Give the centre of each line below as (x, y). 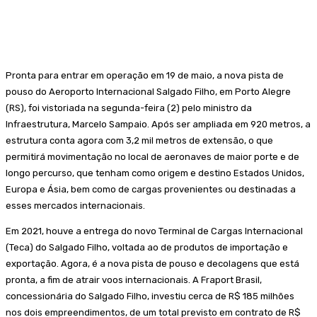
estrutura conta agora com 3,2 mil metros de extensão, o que (139, 140)
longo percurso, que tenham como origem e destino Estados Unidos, (155, 173)
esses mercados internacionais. (75, 205)
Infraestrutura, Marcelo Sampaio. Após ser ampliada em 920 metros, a (158, 124)
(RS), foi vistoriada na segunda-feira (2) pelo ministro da (129, 108)
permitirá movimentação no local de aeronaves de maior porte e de (152, 156)
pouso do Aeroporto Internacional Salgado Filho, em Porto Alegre (148, 91)
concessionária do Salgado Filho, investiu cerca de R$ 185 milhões (150, 296)
